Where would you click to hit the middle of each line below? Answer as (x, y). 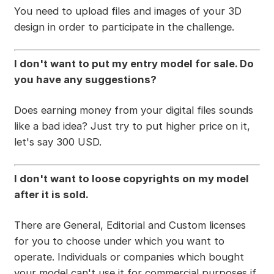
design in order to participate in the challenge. (124, 27)
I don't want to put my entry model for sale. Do (134, 64)
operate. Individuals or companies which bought (129, 257)
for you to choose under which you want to (119, 241)
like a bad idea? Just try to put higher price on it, (132, 126)
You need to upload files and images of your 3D (128, 11)
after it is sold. (51, 195)
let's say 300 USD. (57, 142)
